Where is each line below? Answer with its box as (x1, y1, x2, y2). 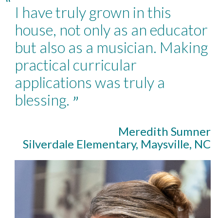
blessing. (15, 91, 73, 109)
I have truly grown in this (15, 3, 171, 21)
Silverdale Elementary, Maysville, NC (23, 137, 211, 151)
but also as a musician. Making (15, 38, 208, 56)
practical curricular (15, 55, 137, 74)
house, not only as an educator (15, 20, 208, 39)
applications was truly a (15, 73, 165, 91)
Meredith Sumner (118, 124, 211, 139)
